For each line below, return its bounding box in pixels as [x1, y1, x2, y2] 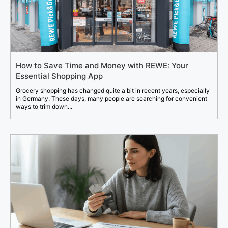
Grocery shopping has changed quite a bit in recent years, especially [16, 87, 210, 95]
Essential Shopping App [16, 71, 103, 81]
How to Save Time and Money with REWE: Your [16, 61, 188, 71]
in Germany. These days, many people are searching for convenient [16, 95, 207, 103]
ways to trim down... [16, 103, 72, 111]
